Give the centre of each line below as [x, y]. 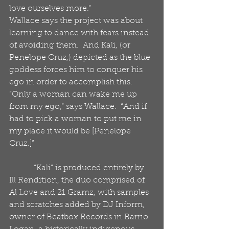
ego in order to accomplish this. [73, 82]
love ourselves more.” [50, 9]
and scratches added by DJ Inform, [78, 205]
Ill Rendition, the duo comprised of [78, 180]
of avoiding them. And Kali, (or [71, 45]
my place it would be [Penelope [71, 131]
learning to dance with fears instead [80, 33]
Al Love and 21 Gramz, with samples [80, 193]
